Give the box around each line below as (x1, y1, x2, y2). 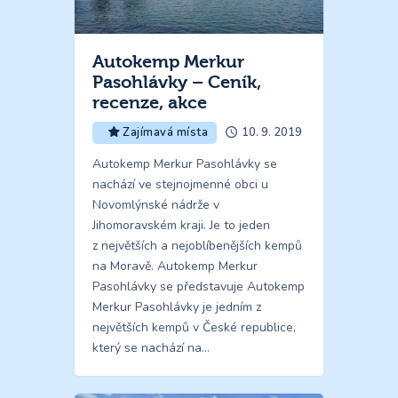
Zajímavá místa (123, 124, 209, 141)
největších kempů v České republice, (92, 319, 296, 337)
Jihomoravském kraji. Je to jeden (92, 217, 270, 235)
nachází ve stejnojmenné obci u (92, 176, 268, 194)
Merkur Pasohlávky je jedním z (92, 298, 261, 316)
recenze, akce (92, 92, 207, 114)
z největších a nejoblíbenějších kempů (92, 237, 302, 255)
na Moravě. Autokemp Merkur (92, 258, 258, 275)
